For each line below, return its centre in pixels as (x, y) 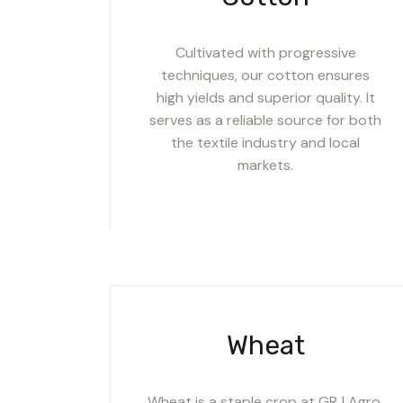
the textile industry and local (266, 142)
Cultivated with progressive (265, 52)
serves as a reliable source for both (266, 120)
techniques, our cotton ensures (266, 75)
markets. (266, 165)
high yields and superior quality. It (265, 97)
